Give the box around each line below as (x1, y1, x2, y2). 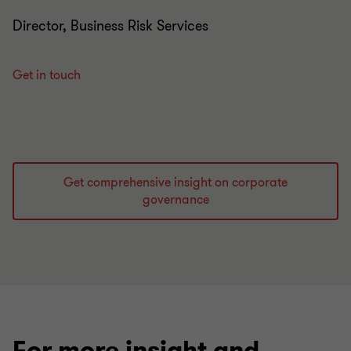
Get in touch (13, 56, 81, 74)
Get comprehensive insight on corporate (63, 164, 288, 182)
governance (142, 181, 209, 199)
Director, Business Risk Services (13, 6, 208, 26)
